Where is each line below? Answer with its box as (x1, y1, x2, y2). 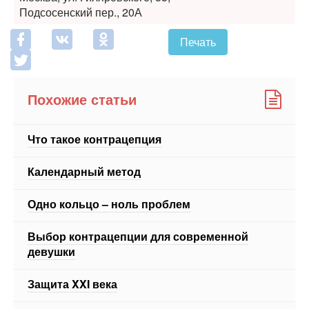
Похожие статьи (28, 52, 137, 68)
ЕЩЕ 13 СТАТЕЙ (45, 270, 105, 280)
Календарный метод (28, 123, 141, 139)
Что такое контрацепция (28, 90, 161, 107)
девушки (28, 203, 75, 219)
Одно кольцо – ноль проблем (28, 155, 190, 172)
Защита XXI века (28, 235, 117, 252)
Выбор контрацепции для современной (28, 188, 248, 204)
